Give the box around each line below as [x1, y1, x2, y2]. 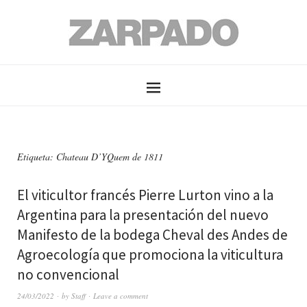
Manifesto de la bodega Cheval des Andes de [17, 225, 288, 244]
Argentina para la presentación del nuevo [17, 206, 269, 224]
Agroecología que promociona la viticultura [17, 245, 283, 264]
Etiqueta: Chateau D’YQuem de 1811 [17, 150, 163, 163]
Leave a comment [93, 291, 148, 301]
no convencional [17, 265, 119, 284]
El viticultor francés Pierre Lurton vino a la [17, 186, 273, 204]
